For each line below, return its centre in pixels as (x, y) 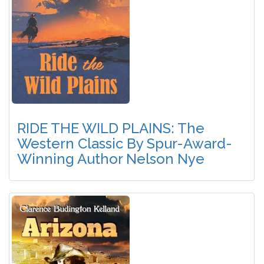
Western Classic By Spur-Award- (125, 144)
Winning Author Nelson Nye (111, 159)
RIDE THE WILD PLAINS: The (111, 128)
